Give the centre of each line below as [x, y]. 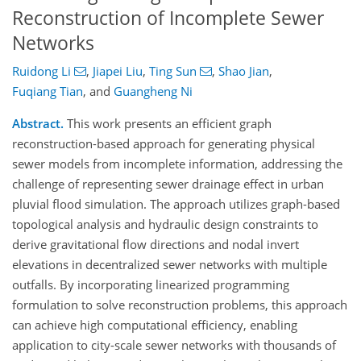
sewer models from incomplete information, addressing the [177, 164]
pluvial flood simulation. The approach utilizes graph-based [176, 204]
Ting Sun [172, 71]
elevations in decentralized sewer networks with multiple [170, 265]
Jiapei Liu [117, 71]
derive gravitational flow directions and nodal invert [156, 245]
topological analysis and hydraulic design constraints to [165, 224]
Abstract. [38, 124]
